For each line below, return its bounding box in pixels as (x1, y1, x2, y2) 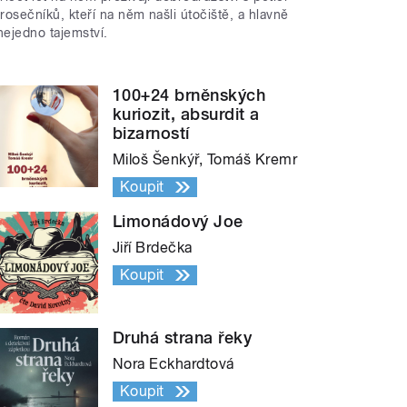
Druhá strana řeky (113, 328, 253, 348)
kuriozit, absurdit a (113, 104, 260, 124)
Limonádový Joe (113, 212, 243, 232)
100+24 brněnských (113, 85, 266, 105)
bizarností (113, 124, 190, 144)
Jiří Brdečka (113, 239, 193, 257)
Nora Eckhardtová (113, 355, 234, 373)
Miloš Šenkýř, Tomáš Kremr (113, 151, 298, 169)
